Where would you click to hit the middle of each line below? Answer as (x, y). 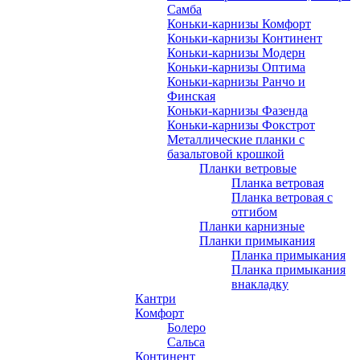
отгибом (254, 212)
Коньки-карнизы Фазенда (237, 110)
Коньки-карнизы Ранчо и (236, 82)
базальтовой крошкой (226, 154)
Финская (191, 96)
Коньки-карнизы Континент (245, 38)
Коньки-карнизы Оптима (236, 67)
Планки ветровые (248, 168)
